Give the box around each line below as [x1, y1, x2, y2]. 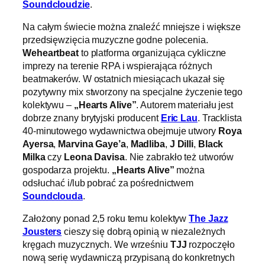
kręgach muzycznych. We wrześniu [22, 239, 170, 250]
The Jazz [189, 213, 228, 224]
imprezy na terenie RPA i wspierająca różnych [22, 60, 212, 71]
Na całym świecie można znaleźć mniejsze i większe [22, 21, 241, 32]
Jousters [22, 226, 62, 237]
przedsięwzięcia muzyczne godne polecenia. [22, 34, 208, 45]
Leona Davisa [64, 151, 125, 162]
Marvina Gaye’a [58, 138, 126, 149]
